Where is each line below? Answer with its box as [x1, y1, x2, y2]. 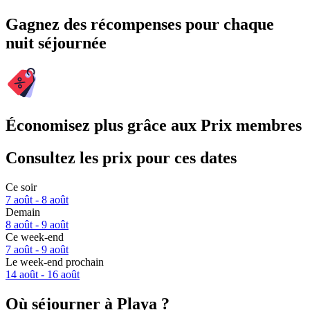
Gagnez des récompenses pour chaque [6, 15, 274, 34]
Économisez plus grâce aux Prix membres [6, 116, 302, 135]
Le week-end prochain [6, 256, 104, 268]
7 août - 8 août [6, 194, 69, 206]
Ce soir [6, 181, 37, 194]
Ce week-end [6, 231, 64, 244]
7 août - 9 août [6, 244, 69, 256]
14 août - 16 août [6, 268, 80, 281]
